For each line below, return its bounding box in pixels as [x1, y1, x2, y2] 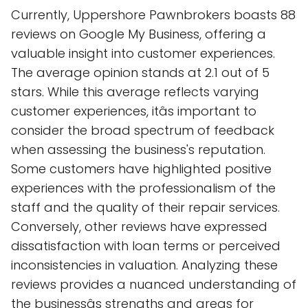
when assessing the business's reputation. [11, 141, 265, 158]
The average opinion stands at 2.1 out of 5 [11, 64, 269, 81]
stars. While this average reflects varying [11, 83, 259, 100]
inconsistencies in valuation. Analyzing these [11, 256, 278, 274]
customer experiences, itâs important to [11, 102, 256, 120]
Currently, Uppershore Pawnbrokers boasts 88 [11, 6, 296, 23]
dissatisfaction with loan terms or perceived [11, 237, 280, 254]
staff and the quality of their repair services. [11, 199, 280, 216]
